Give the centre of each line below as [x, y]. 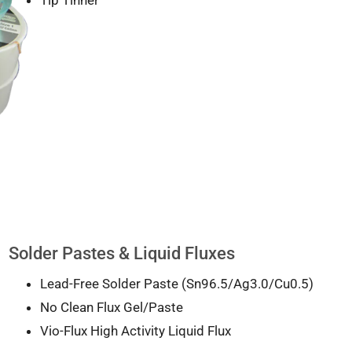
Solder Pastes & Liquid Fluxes [121, 254]
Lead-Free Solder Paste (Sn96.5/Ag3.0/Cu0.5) [176, 284]
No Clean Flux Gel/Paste [111, 308]
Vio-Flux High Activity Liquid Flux [135, 331]
